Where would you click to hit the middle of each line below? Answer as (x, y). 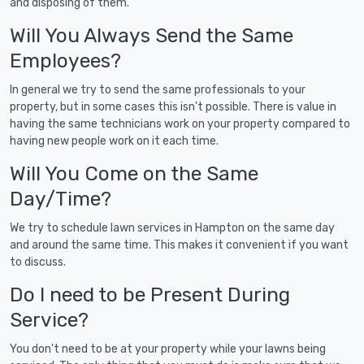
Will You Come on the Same (134, 173)
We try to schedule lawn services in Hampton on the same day (172, 227)
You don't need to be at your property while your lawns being (168, 349)
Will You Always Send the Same (152, 35)
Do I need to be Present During (150, 294)
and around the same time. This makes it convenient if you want (179, 245)
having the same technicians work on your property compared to (180, 123)
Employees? (65, 60)
